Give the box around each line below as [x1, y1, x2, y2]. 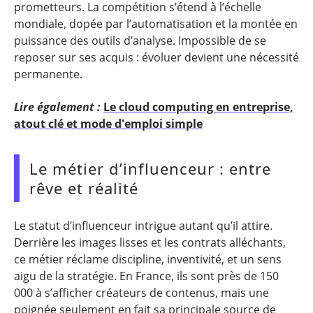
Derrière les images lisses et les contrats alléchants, [14, 235, 286, 250]
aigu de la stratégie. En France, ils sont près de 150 [14, 268, 279, 284]
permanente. [14, 66, 82, 82]
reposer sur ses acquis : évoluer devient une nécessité [14, 50, 299, 65]
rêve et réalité [29, 177, 138, 198]
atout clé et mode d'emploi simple [14, 115, 203, 131]
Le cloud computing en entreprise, [103, 99, 293, 115]
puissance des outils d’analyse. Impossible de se [14, 33, 266, 48]
